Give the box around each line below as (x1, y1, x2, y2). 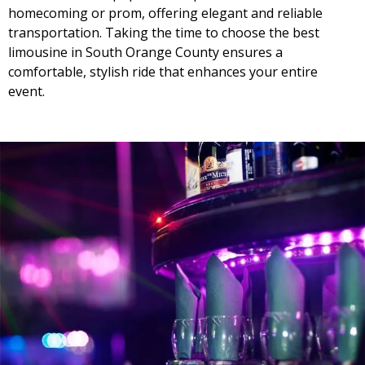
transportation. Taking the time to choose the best (8, 24, 319, 42)
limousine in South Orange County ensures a (8, 43, 283, 61)
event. (8, 82, 45, 100)
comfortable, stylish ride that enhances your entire (8, 63, 318, 81)
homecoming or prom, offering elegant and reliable (8, 4, 323, 22)
